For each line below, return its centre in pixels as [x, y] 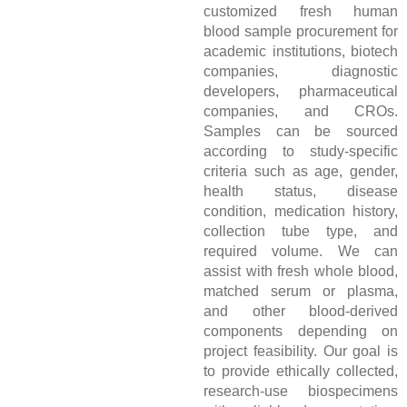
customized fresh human [301, 12]
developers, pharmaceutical [301, 92]
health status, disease [301, 192]
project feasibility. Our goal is [301, 352]
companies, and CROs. [301, 112]
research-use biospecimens [301, 392]
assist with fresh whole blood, [301, 272]
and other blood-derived [301, 312]
